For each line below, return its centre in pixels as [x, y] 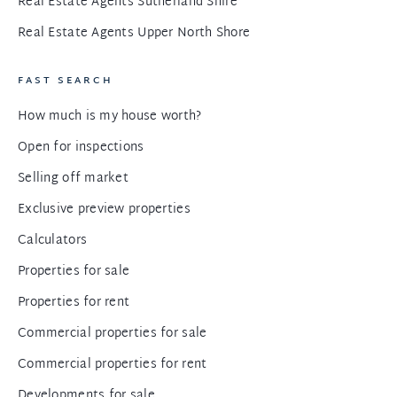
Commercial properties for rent [113, 365]
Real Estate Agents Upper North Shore [134, 33]
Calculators [53, 241]
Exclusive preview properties [104, 210]
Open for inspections [81, 148]
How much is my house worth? [110, 117]
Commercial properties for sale [113, 334]
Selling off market [74, 179]
